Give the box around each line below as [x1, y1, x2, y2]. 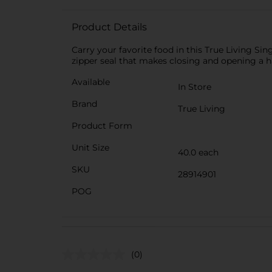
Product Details [72, 21, 147, 33]
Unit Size [72, 142, 109, 153]
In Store [178, 81, 211, 92]
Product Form [72, 120, 132, 131]
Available [72, 76, 110, 87]
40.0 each [178, 147, 219, 158]
